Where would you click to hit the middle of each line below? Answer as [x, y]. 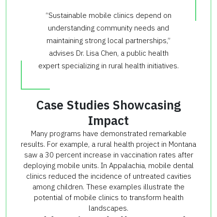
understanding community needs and [108, 28]
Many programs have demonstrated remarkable [108, 133]
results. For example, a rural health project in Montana [108, 144]
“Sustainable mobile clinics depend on [108, 15]
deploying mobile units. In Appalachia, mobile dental [108, 165]
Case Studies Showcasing [108, 105]
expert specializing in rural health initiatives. [108, 65]
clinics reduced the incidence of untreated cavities [108, 176]
